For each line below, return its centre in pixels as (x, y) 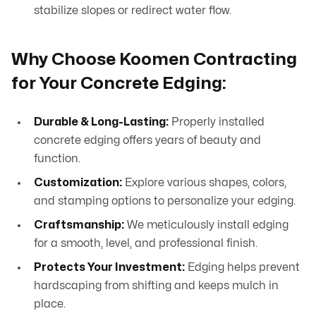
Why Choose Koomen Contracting (154, 60)
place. (50, 304)
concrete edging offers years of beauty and (147, 141)
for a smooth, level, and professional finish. (146, 244)
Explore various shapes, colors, (204, 183)
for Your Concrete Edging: (119, 84)
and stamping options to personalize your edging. (165, 201)
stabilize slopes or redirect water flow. (133, 11)
